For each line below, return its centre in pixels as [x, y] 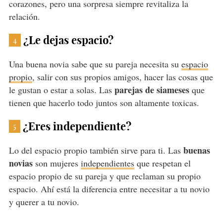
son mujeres [56, 163]
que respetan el [162, 163]
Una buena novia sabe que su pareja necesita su [95, 64]
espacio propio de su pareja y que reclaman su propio [105, 176]
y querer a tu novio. [44, 202]
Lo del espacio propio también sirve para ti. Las [96, 150]
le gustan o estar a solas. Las [61, 90]
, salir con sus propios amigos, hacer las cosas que [122, 77]
